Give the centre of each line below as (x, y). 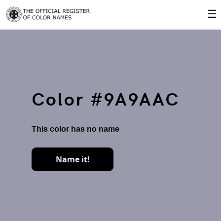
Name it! (73, 159)
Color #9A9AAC (106, 100)
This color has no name (75, 129)
